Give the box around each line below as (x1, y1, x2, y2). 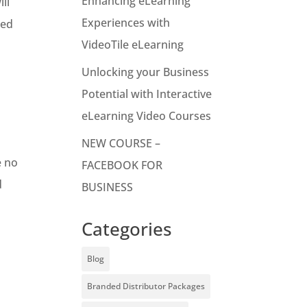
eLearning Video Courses (82, 108, 212, 124)
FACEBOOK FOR (82, 158, 163, 173)
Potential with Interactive (82, 86, 212, 102)
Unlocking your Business (82, 64, 210, 80)
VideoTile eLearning (82, 37, 184, 53)
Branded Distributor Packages (87, 280, 206, 293)
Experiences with (82, 15, 171, 31)
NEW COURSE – (82, 136, 161, 151)
